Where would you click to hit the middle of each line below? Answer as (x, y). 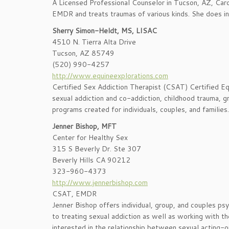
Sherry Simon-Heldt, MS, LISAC (105, 31)
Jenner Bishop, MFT (84, 126)
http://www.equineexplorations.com (110, 76)
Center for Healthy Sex (90, 138)
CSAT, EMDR (74, 194)
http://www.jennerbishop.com (100, 182)
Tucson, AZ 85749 (83, 53)
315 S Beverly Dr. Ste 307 (97, 149)
